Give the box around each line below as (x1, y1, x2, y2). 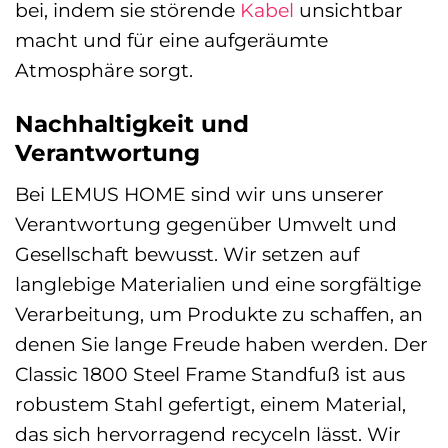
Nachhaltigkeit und (15, 109, 249, 138)
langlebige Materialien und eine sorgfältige (15, 272, 421, 297)
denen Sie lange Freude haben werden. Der (15, 332, 428, 357)
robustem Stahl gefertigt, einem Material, (15, 392, 406, 417)
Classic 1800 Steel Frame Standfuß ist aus (15, 362, 405, 387)
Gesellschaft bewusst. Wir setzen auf (15, 242, 359, 267)
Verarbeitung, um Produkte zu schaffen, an (15, 302, 423, 327)
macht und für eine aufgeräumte (15, 27, 328, 52)
